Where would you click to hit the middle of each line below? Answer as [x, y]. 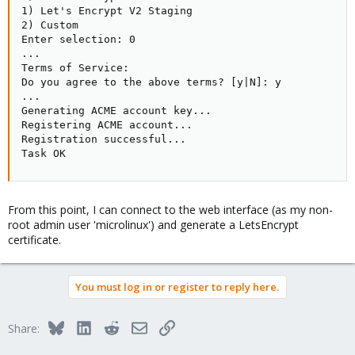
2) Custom [50, 25]
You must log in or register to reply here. [177, 287]
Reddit [135, 326]
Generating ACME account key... [116, 111]
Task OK [44, 153]
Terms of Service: [75, 68]
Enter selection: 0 [78, 39]
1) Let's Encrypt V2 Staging [107, 11]
